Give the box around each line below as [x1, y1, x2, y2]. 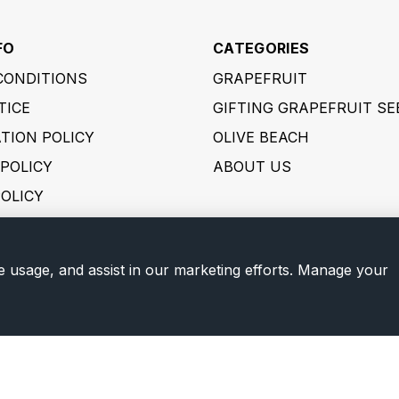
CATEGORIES [213, 38, 310, 57]
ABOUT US [213, 157, 291, 175]
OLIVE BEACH [213, 127, 309, 146]
